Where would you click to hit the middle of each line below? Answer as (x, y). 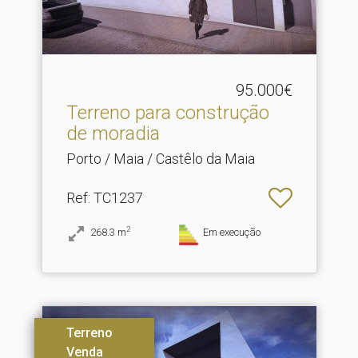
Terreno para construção (167, 113)
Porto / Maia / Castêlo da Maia (160, 159)
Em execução (232, 233)
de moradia (113, 134)
